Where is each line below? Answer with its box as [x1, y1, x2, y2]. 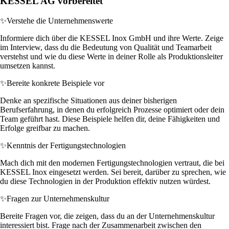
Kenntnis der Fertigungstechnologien [7, 141, 126, 150]
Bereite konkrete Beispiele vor [7, 78, 104, 87]
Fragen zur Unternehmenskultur [7, 194, 109, 203]
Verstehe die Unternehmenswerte [7, 16, 113, 25]
